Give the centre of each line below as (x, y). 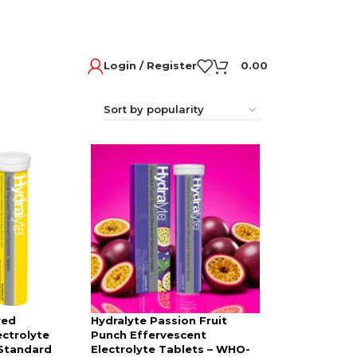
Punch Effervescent (148, 335)
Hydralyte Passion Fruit (159, 321)
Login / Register (150, 65)
